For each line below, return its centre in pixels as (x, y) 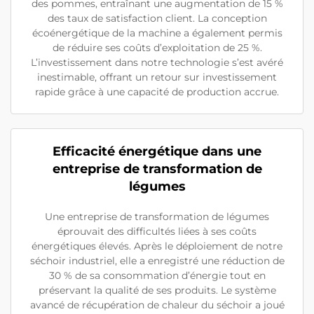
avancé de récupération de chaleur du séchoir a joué (157, 305)
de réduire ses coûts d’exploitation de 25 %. (157, 47)
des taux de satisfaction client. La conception (157, 18)
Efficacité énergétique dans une (157, 151)
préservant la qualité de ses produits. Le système (157, 290)
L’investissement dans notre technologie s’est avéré (157, 62)
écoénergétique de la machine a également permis (157, 33)
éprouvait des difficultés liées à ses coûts (157, 231)
